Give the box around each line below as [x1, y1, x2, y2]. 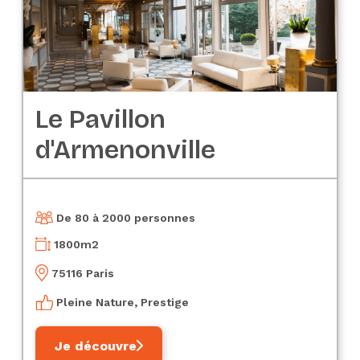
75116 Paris [51, 266, 115, 280]
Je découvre [55, 337, 137, 354]
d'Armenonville [35, 133, 216, 166]
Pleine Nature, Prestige [56, 295, 190, 309]
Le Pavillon [35, 103, 166, 135]
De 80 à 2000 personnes [56, 211, 196, 224]
